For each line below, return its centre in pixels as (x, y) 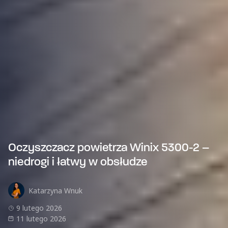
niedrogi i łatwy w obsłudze (78, 163)
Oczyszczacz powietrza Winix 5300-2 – (109, 148)
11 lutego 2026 (41, 219)
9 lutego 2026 (39, 208)
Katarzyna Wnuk (55, 190)
